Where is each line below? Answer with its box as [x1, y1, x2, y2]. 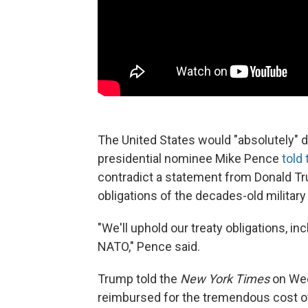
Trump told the [98, 271, 180, 286]
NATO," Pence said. [98, 239, 200, 254]
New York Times [180, 271, 269, 286]
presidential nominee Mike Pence [98, 151, 282, 166]
